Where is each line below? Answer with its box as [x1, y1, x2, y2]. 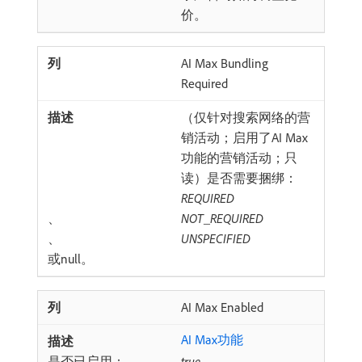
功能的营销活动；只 [181, 149, 297, 166]
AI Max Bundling [181, 55, 268, 71]
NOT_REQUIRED [181, 210, 263, 226]
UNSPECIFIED [181, 230, 250, 246]
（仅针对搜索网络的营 [181, 109, 310, 125]
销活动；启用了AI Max [181, 129, 308, 145]
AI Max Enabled [181, 299, 263, 315]
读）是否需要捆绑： [181, 170, 297, 186]
